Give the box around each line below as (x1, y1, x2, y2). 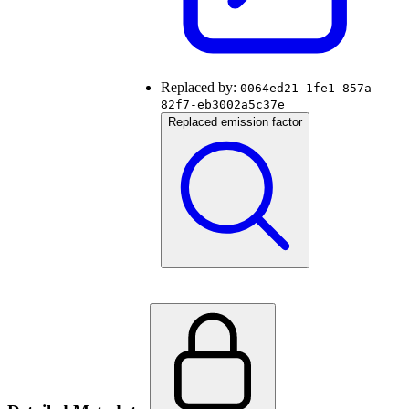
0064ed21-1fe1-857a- (240, 81, 379, 96)
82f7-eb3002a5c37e (161, 98, 285, 112)
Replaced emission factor (168, 115, 302, 130)
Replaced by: (161, 79, 240, 96)
